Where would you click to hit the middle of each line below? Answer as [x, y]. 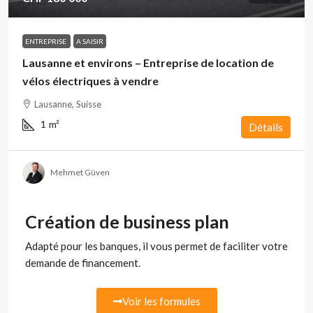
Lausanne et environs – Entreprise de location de [148, 63]
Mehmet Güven [80, 172]
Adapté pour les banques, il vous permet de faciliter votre [156, 246]
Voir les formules [161, 301]
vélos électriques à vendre [90, 81]
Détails [266, 127]
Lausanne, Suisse [68, 104]
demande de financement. [83, 263]
